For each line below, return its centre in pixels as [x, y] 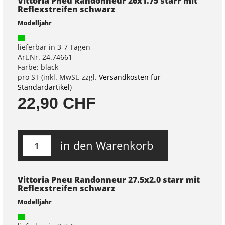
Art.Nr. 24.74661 [45, 57]
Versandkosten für [130, 77]
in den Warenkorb [107, 145]
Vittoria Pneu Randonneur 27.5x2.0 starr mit [109, 180]
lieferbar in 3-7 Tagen [54, 47]
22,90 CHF [57, 103]
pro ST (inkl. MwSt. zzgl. [58, 77]
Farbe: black [38, 67]
